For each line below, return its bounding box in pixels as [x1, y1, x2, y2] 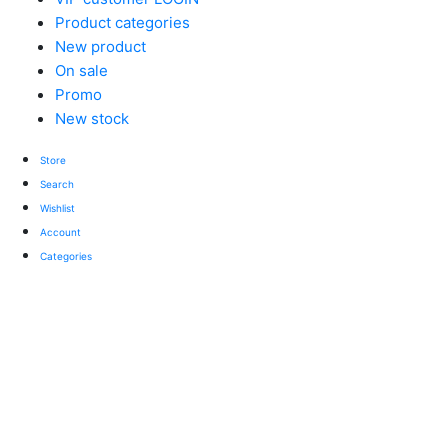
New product [55, 37, 146, 57]
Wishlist [40, 202, 75, 215]
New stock [55, 109, 129, 129]
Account [40, 226, 81, 239]
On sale [55, 61, 108, 81]
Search [40, 178, 74, 191]
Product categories [55, 13, 190, 33]
